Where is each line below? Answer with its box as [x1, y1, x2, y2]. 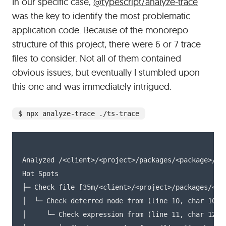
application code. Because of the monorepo [12, 24, 188, 36]
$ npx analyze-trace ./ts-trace [18, 109, 139, 118]
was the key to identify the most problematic [12, 10, 190, 22]
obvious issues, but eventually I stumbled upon [12, 67, 200, 78]
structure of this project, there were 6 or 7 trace [12, 38, 201, 50]
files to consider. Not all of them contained [12, 52, 181, 64]
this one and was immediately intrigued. [12, 81, 172, 92]
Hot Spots [22, 169, 59, 178]
